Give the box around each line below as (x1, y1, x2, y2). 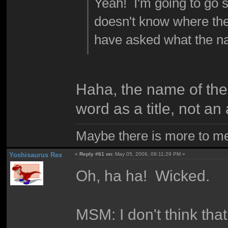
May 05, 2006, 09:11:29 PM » (113, 151, 186, 157)
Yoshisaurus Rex (9, 151, 62, 159)
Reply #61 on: (79, 151, 114, 157)
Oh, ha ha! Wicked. (76, 166, 210, 184)
